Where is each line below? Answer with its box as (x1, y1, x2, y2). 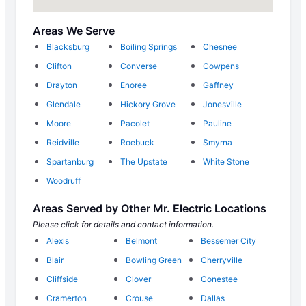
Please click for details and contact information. (33, 219, 214, 230)
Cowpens (203, 61, 240, 72)
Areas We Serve (33, 24, 115, 38)
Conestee (201, 274, 238, 285)
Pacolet (120, 118, 150, 129)
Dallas (201, 293, 225, 304)
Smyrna (203, 137, 233, 148)
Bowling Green (125, 255, 182, 266)
